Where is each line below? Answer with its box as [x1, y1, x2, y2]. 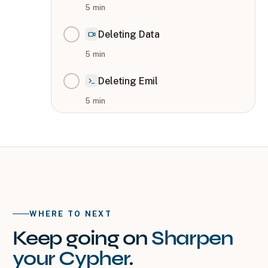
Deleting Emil [98, 75, 159, 87]
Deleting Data [98, 28, 160, 40]
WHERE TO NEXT [29, 209, 112, 218]
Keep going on [13, 226, 152, 250]
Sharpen [151, 226, 233, 250]
